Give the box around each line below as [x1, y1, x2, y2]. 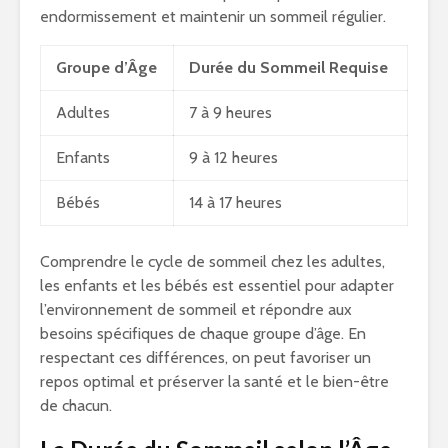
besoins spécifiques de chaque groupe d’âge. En [40, 324, 366, 344]
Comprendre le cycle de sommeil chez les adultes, [40, 252, 385, 272]
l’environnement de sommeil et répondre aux [40, 300, 352, 320]
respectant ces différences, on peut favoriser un [40, 348, 371, 368]
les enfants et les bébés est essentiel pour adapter [40, 276, 394, 296]
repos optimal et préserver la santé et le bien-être [40, 372, 389, 392]
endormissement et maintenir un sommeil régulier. [40, 7, 386, 27]
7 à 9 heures [189, 103, 272, 123]
